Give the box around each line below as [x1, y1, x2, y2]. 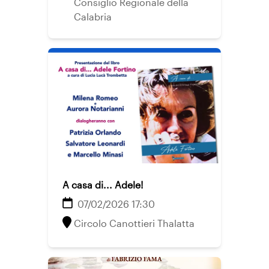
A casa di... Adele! [62, 179, 144, 190]
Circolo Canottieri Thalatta [74, 217, 195, 229]
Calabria [74, 11, 112, 22]
